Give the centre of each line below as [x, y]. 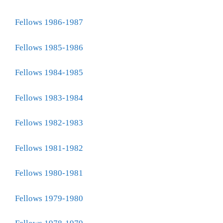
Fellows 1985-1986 [49, 47]
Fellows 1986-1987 [49, 22]
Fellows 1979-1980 [49, 198]
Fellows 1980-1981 [49, 173]
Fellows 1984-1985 [49, 72]
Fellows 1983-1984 [49, 98]
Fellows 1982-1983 [49, 123]
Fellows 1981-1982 [49, 148]
